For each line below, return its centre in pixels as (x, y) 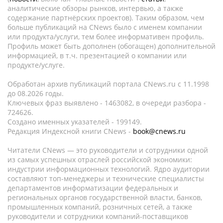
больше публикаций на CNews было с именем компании (105, 27)
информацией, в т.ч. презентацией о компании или (97, 56)
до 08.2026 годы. (36, 93)
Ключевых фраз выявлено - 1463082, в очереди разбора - (107, 103)
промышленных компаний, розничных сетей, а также (100, 207)
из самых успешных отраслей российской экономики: (100, 160)
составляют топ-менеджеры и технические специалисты (106, 178)
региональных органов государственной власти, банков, (105, 197)
